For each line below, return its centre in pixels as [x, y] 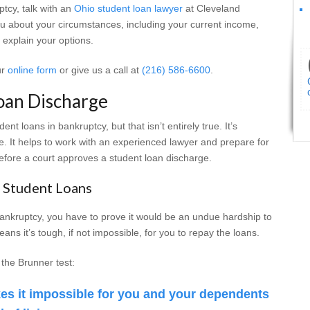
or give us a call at [99, 70]
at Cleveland [211, 8]
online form [32, 70]
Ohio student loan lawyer [128, 8]
